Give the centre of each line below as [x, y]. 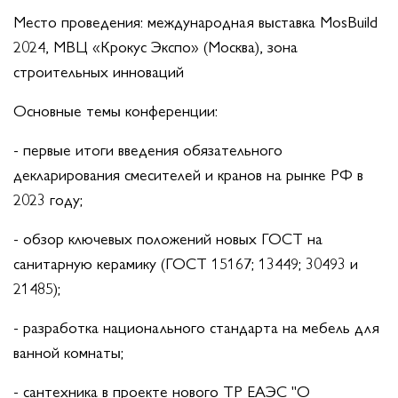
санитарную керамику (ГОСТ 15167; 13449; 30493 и [186, 263]
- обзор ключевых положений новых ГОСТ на [168, 238]
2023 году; [48, 199]
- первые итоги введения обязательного [148, 149]
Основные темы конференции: [115, 110]
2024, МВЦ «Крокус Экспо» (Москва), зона [155, 46]
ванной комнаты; [68, 352]
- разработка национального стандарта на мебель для [196, 327]
